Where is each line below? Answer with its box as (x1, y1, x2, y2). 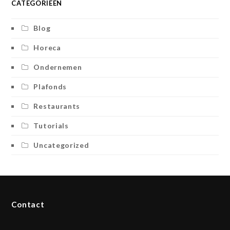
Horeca (33, 43, 61, 52)
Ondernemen (33, 63, 82, 72)
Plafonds (33, 82, 67, 91)
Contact (11, 200, 45, 209)
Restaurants (33, 102, 81, 111)
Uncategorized (33, 140, 89, 149)
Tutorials (33, 121, 69, 130)
